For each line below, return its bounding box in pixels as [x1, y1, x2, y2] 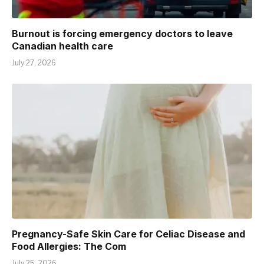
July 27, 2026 [12, 58, 56, 67]
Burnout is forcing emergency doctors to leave [12, 27, 233, 39]
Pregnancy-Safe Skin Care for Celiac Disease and [12, 228, 245, 240]
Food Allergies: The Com [12, 240, 126, 253]
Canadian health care [12, 39, 113, 52]
